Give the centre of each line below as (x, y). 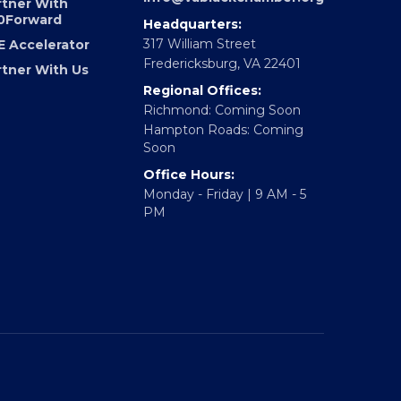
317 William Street (199, 68)
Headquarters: (192, 49)
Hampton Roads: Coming (223, 154)
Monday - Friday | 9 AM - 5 (224, 219)
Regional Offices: (202, 115)
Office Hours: (188, 199)
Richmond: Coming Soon (222, 135)
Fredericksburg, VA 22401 (222, 88)
